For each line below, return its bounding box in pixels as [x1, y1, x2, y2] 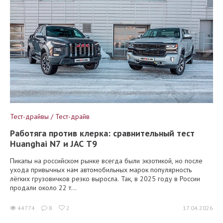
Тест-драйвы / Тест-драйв [10, 111, 90, 121]
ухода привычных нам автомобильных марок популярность [10, 165, 192, 174]
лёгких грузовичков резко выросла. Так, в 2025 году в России [10, 174, 200, 183]
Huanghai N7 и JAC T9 [10, 137, 97, 149]
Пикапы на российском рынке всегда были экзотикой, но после [10, 156, 203, 165]
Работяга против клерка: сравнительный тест [10, 127, 195, 139]
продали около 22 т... [10, 183, 77, 192]
